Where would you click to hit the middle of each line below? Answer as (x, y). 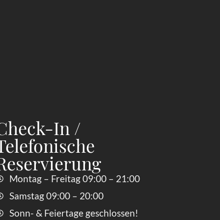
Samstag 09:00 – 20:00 (56, 195)
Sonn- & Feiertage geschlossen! (74, 213)
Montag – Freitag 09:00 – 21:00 (74, 178)
